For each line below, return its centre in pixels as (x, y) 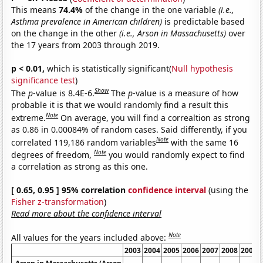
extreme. (29, 117)
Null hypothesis (203, 69)
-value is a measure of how (186, 93)
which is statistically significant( (108, 69)
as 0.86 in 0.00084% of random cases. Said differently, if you (129, 129)
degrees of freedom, (53, 154)
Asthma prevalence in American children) (87, 22)
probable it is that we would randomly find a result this (120, 104)
